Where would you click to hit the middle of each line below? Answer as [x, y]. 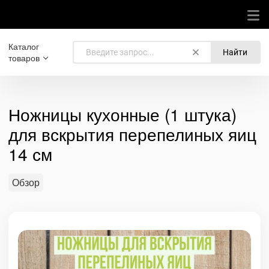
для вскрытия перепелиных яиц [132, 134]
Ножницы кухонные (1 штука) [122, 114]
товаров [24, 58]
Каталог [24, 46]
